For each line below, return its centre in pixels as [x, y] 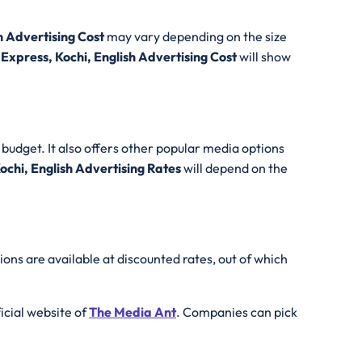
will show [265, 57]
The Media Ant [133, 312]
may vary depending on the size [197, 37]
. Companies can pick [237, 312]
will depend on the [236, 168]
